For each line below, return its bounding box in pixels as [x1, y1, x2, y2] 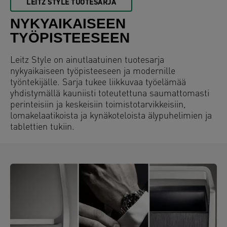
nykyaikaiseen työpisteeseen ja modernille [10, 66, 175, 77]
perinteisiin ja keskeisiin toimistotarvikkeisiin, [10, 100, 186, 110]
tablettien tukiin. [10, 122, 74, 132]
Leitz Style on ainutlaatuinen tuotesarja [10, 55, 164, 65]
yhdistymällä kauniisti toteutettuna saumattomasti [10, 89, 209, 99]
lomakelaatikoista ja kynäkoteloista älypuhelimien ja [10, 111, 212, 121]
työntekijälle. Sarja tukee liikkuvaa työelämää [10, 78, 186, 88]
